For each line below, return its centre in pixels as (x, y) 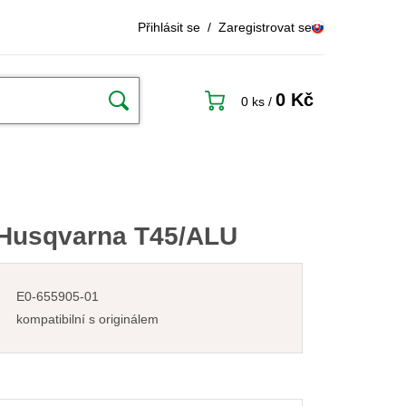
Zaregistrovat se (265, 27)
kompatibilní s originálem (87, 319)
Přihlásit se (169, 27)
